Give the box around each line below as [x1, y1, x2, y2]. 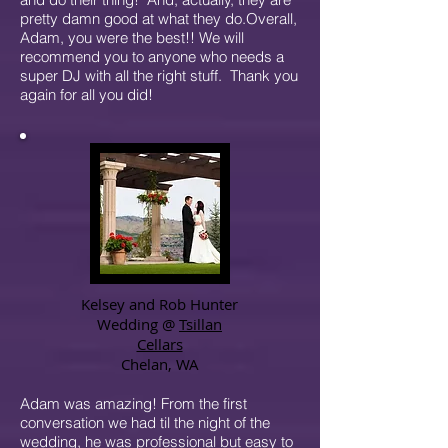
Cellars [136, 334, 183, 354]
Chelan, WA [120, 354, 199, 374]
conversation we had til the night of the [20, 413, 270, 432]
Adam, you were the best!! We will [20, 28, 244, 47]
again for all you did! [20, 85, 153, 104]
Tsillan [179, 314, 222, 334]
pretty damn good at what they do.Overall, [20, 9, 297, 28]
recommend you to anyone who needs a [20, 47, 284, 66]
